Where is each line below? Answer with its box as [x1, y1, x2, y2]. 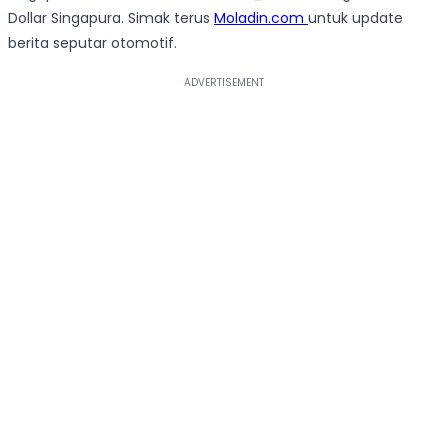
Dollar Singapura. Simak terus [8, 7, 214, 28]
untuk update [308, 7, 403, 28]
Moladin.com [214, 7, 308, 28]
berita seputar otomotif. [8, 32, 177, 53]
